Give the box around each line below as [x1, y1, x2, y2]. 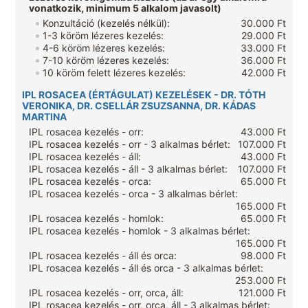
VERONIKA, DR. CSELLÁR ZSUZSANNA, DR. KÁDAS [22, 100, 256, 112]
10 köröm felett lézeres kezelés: [43, 67, 186, 79]
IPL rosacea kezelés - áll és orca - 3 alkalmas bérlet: [29, 262, 264, 274]
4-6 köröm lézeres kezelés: [43, 42, 166, 54]
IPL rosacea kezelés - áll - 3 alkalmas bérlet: [29, 163, 228, 175]
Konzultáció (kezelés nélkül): [43, 17, 170, 30]
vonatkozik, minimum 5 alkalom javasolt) [29, 2, 222, 14]
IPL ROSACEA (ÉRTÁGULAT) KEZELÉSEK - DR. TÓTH [22, 89, 266, 101]
